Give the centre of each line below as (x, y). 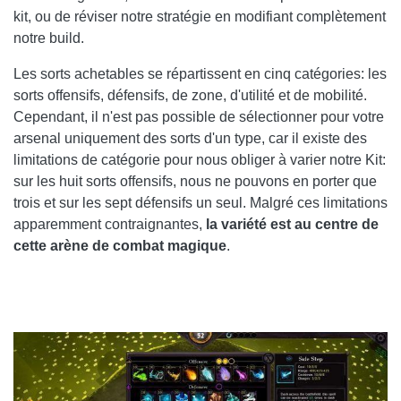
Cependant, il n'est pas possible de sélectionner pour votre (199, 117)
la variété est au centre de (292, 225)
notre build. (49, 38)
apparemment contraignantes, (110, 225)
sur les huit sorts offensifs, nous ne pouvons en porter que (195, 182)
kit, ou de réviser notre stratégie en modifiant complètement (200, 17)
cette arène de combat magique (120, 246)
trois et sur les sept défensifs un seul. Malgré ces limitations (200, 203)
